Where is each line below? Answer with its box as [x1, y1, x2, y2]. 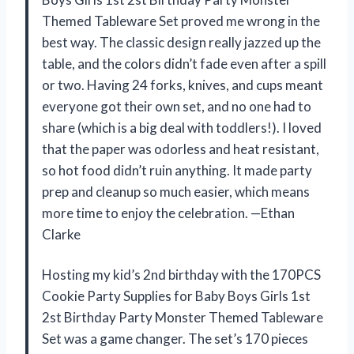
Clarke [42, 226, 81, 243]
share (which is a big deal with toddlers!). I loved [42, 119, 322, 137]
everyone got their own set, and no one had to [42, 98, 311, 115]
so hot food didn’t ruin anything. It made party [42, 162, 312, 179]
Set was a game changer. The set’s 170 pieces [42, 330, 308, 348]
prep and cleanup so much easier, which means [42, 183, 310, 201]
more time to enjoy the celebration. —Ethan [42, 205, 295, 222]
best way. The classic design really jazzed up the [42, 34, 321, 51]
